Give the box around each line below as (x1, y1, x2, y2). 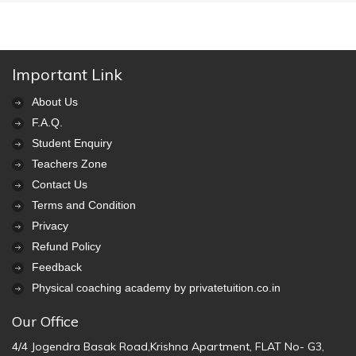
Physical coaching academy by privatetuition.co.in (32, 281, 281, 294)
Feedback (32, 261, 82, 273)
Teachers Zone (32, 157, 107, 170)
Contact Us (32, 178, 87, 191)
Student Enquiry (32, 137, 112, 149)
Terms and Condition (32, 199, 136, 211)
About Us (32, 95, 78, 108)
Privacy (32, 219, 68, 232)
